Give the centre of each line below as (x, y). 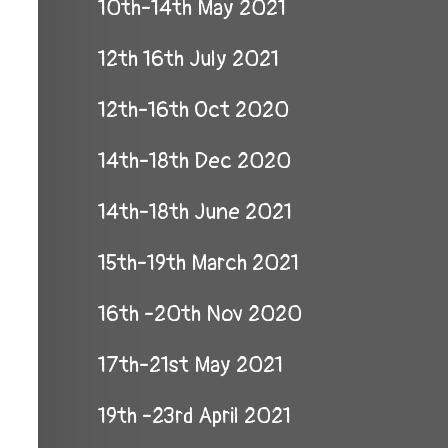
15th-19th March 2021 (198, 263)
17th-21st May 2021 (190, 365)
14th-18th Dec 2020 (194, 161)
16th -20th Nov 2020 (200, 314)
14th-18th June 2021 (195, 212)
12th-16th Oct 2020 (193, 110)
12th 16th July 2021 (188, 59)
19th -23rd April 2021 (194, 416)
